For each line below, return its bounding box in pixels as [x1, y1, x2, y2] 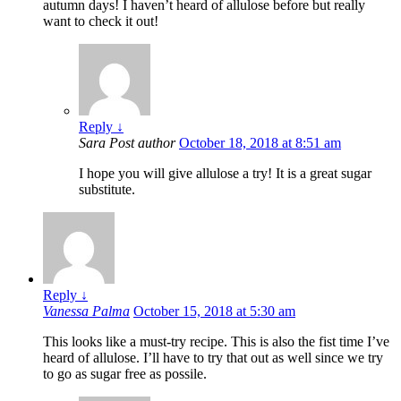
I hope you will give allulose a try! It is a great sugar [79, 165, 371, 181]
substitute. [79, 181, 135, 197]
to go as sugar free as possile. [43, 365, 207, 381]
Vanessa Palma [43, 303, 130, 319]
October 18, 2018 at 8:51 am [179, 134, 341, 150]
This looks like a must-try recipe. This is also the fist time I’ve [43, 333, 389, 349]
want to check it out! [43, 13, 158, 29]
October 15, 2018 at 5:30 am [133, 303, 295, 319]
